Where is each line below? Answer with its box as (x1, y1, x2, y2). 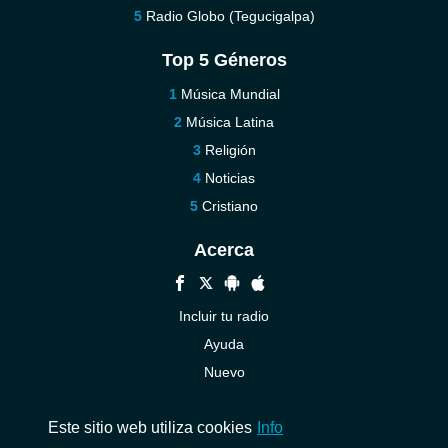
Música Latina (186, 114, 274, 130)
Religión (204, 142, 256, 158)
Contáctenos (184, 392, 264, 408)
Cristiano (202, 198, 258, 214)
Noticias (205, 170, 255, 186)
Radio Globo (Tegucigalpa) (145, 8, 315, 24)
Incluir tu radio (179, 308, 269, 324)
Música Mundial (180, 86, 280, 102)
